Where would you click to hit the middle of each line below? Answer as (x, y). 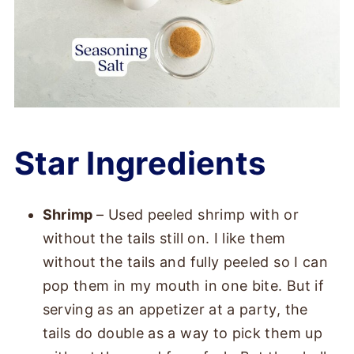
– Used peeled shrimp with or (198, 215)
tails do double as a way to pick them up (182, 333)
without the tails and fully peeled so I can (185, 262)
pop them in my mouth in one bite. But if (183, 286)
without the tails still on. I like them (164, 239)
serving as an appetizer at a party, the (175, 310)
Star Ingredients (140, 164)
